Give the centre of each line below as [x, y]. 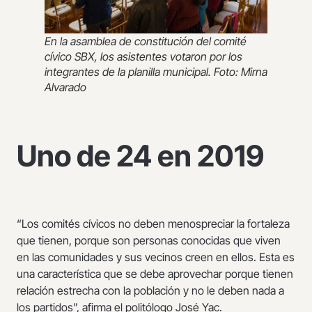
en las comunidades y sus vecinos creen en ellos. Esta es [156, 257]
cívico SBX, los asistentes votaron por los [143, 56]
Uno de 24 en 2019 [140, 156]
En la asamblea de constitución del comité [146, 41]
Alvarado [65, 87]
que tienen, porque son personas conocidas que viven [149, 241]
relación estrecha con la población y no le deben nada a [150, 291]
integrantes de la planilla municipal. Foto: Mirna [156, 72]
